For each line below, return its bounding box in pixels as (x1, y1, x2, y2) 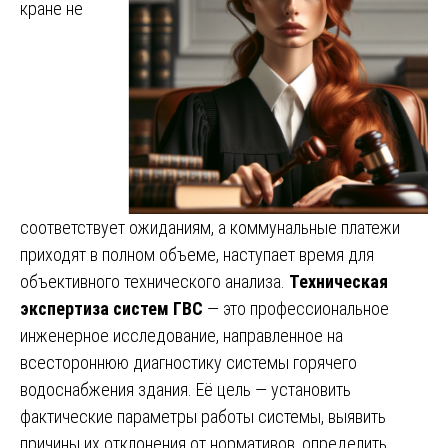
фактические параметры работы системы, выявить (20, 405, 386, 427)
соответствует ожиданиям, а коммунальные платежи (20, 216, 400, 238)
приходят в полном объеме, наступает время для (20, 243, 374, 265)
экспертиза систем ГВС (20, 297, 203, 319)
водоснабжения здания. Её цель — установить (20, 378, 351, 400)
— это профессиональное (203, 297, 389, 319)
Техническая (289, 270, 388, 292)
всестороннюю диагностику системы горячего (20, 351, 357, 373)
